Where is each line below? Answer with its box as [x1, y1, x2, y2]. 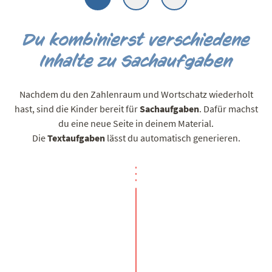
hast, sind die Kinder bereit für [14, 102, 140, 115]
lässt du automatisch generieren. [106, 131, 240, 144]
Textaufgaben [47, 131, 107, 144]
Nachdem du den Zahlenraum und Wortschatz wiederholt [19, 87, 253, 100]
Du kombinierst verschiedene [22, 30, 250, 50]
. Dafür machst [199, 102, 258, 115]
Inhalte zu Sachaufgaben [39, 51, 233, 71]
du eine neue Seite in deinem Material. [58, 117, 214, 129]
